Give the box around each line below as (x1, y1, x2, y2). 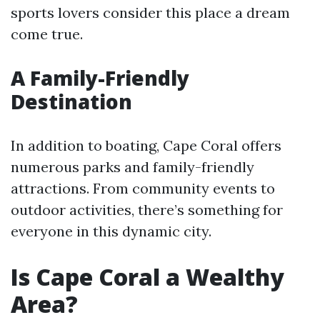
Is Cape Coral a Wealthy (11, 261, 284, 292)
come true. (11, 25, 83, 43)
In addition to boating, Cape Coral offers (11, 136, 281, 154)
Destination (11, 88, 132, 115)
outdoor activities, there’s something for (11, 201, 283, 219)
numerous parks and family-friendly (11, 158, 254, 176)
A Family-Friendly (11, 64, 189, 91)
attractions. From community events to (11, 179, 275, 197)
